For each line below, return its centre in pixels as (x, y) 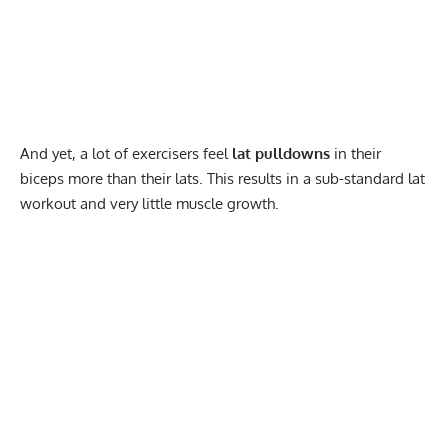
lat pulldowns (281, 153)
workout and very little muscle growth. (149, 203)
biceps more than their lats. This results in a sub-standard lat (222, 178)
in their (355, 153)
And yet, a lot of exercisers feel (126, 153)
